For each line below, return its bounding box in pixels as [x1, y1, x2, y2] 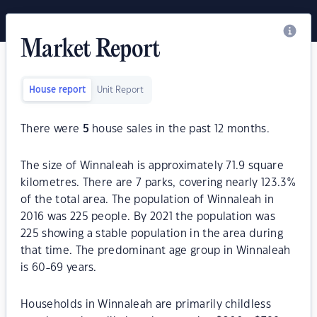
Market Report [21, 37, 161, 64]
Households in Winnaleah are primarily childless [21, 299, 272, 310]
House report [29, 86, 86, 94]
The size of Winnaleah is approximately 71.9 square [21, 161, 284, 171]
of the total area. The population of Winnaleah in [21, 195, 275, 205]
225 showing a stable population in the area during [21, 229, 284, 239]
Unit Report [97, 86, 144, 94]
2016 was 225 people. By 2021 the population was [21, 212, 276, 222]
